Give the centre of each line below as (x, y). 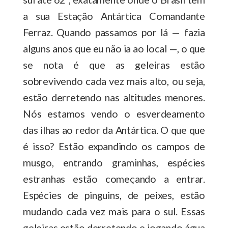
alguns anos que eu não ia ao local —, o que (114, 48)
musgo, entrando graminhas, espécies (114, 162)
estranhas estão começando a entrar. (114, 178)
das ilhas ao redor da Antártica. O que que (114, 130)
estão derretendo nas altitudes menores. (114, 97)
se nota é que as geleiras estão (114, 64)
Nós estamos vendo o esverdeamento (114, 113)
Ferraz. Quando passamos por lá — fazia (114, 32)
